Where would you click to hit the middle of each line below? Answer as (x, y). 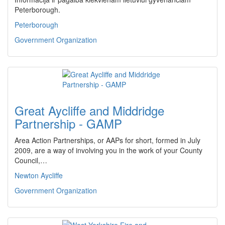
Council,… (31, 160)
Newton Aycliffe (39, 175)
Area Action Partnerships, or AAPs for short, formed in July (107, 140)
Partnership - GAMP (68, 123)
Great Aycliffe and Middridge (89, 110)
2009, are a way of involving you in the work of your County (108, 150)
